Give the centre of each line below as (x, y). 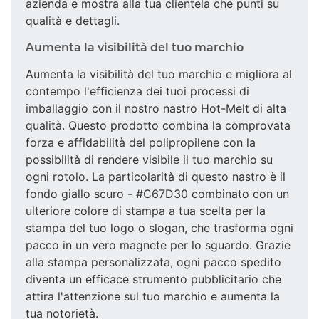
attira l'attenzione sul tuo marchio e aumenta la (153, 296)
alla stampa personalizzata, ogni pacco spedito (153, 262)
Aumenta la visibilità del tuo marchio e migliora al (159, 74)
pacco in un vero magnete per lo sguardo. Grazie (158, 245)
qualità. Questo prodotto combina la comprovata (158, 125)
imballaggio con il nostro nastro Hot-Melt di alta (156, 108)
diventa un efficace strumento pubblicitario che (153, 279)
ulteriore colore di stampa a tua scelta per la (146, 210)
